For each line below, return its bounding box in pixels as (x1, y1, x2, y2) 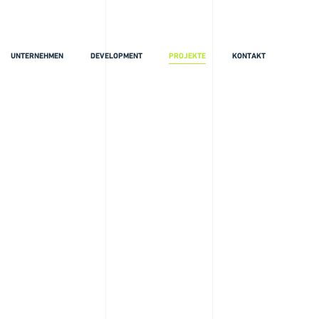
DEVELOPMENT (90, 51, 142, 61)
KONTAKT (232, 51, 266, 61)
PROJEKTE (169, 51, 206, 61)
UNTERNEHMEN (11, 51, 64, 61)
